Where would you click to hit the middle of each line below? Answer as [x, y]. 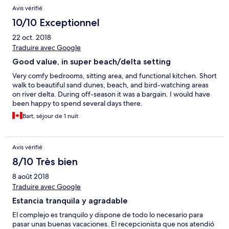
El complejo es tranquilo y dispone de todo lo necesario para [108, 215]
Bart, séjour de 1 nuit [50, 116]
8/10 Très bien [45, 162]
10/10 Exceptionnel [56, 23]
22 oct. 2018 [32, 38]
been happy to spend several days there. [77, 104]
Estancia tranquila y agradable [70, 201]
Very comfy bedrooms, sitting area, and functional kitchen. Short [114, 76]
